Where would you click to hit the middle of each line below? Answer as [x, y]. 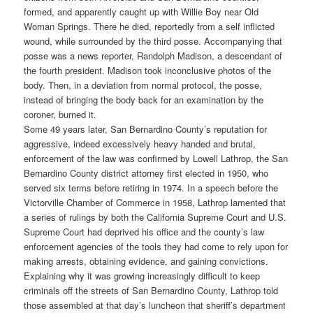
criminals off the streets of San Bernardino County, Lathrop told [151, 291]
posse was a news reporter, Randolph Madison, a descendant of [153, 56]
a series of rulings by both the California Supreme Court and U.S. [155, 217]
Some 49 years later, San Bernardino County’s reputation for [146, 129]
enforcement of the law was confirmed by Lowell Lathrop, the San [156, 159]
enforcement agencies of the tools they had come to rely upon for [156, 247]
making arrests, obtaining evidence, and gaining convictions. [146, 261]
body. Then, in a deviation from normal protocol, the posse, [143, 85]
